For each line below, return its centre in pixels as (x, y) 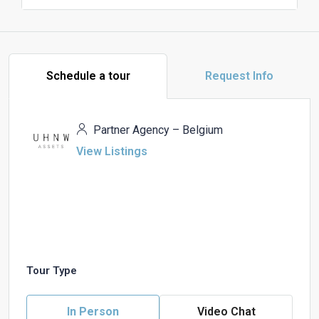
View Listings (112, 151)
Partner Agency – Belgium (157, 130)
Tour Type (52, 270)
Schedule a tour (88, 75)
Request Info (239, 75)
